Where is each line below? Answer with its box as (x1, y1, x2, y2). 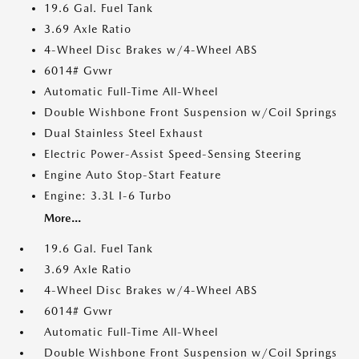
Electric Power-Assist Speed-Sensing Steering (44, 147, 301, 160)
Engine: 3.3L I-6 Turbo (44, 189, 171, 202)
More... (44, 212, 81, 224)
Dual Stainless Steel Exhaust (44, 127, 204, 139)
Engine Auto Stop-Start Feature (44, 168, 221, 181)
